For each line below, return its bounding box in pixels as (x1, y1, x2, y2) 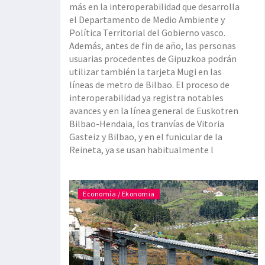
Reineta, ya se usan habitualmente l (69, 144, 214, 156)
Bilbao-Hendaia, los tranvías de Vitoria (69, 118, 224, 130)
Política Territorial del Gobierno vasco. (69, 27, 225, 39)
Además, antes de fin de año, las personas (69, 40, 236, 52)
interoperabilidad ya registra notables (69, 92, 224, 104)
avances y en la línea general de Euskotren (69, 105, 238, 117)
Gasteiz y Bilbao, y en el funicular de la (69, 131, 222, 143)
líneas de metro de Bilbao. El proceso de (69, 79, 230, 91)
